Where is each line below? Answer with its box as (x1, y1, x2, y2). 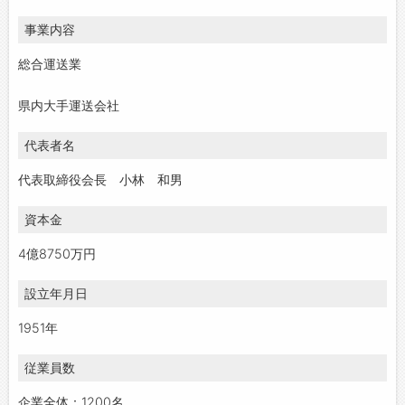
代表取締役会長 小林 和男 (18, 171, 183, 187)
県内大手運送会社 (18, 97, 119, 113)
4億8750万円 (18, 245, 96, 261)
